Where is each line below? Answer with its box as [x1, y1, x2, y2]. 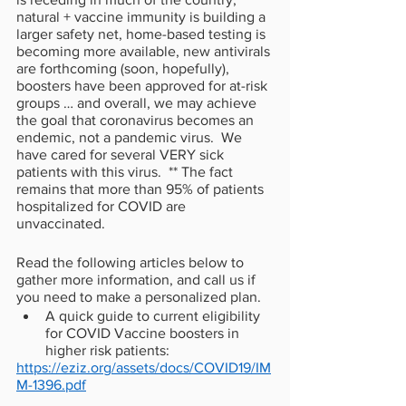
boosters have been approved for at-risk [16, 77, 271, 93]
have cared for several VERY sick [16, 146, 227, 162]
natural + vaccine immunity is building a [16, 8, 269, 24]
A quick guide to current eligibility [45, 307, 264, 324]
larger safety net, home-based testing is [16, 25, 269, 42]
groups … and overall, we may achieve [16, 94, 260, 111]
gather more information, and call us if [16, 271, 259, 287]
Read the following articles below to [16, 254, 247, 270]
